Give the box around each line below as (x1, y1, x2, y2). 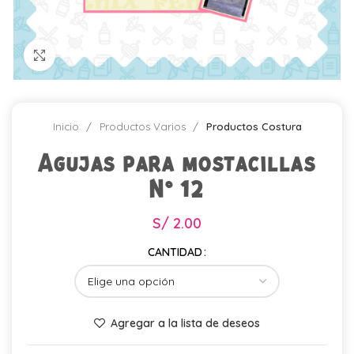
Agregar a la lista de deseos (110, 316, 260, 330)
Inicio (52, 120, 82, 133)
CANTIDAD (148, 245, 202, 259)
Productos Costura (205, 120, 302, 133)
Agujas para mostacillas (37, 153, 317, 175)
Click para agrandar (55, 49, 153, 62)
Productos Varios (99, 120, 189, 133)
